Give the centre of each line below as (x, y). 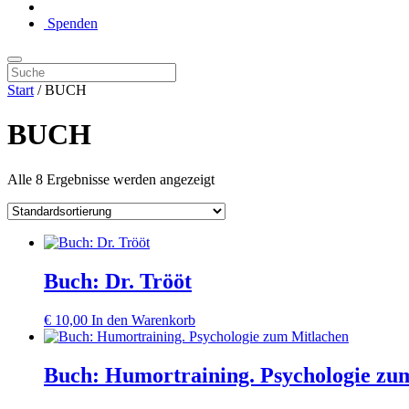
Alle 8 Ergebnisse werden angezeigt (111, 179)
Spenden (71, 23)
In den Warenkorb (143, 320)
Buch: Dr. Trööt (118, 281)
